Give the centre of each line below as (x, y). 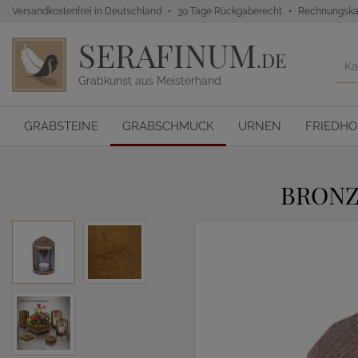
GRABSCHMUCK (168, 126)
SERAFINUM (167, 55)
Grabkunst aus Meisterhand (150, 81)
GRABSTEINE (61, 126)
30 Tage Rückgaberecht (230, 11)
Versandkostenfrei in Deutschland (87, 11)
